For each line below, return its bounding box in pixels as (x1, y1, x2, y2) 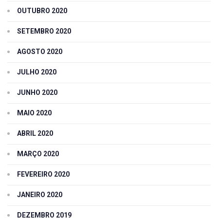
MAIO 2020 (17, 109, 52, 117)
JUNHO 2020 (17, 89, 57, 97)
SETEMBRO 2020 (17, 27, 71, 36)
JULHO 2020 (17, 68, 56, 76)
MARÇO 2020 (17, 150, 59, 158)
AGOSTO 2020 (17, 48, 62, 56)
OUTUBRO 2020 (17, 7, 67, 15)
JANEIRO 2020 (17, 191, 62, 199)
